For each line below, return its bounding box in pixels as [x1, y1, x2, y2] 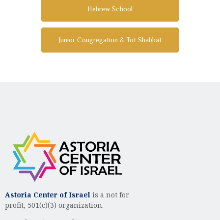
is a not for [92, 190, 129, 199]
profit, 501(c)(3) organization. [5, 200, 104, 210]
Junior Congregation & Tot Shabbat [58, 36, 162, 44]
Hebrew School [87, 4, 133, 13]
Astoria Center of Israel [5, 190, 92, 199]
